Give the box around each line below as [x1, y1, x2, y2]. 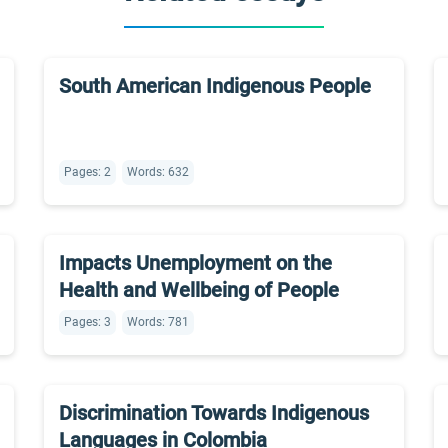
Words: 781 [127, 315, 189, 329]
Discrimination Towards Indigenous [59, 401, 369, 425]
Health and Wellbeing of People [59, 278, 339, 302]
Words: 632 [127, 165, 189, 179]
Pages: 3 [64, 315, 111, 329]
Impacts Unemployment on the [59, 251, 332, 275]
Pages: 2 [64, 165, 111, 179]
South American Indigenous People [59, 74, 371, 98]
